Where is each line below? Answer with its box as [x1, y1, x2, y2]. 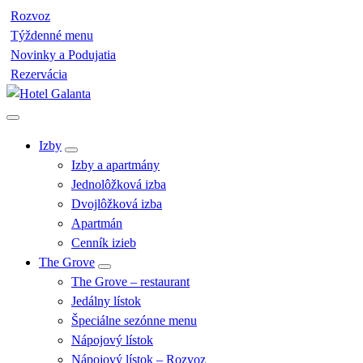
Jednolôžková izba [71, 177, 166, 191]
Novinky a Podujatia [11, 48, 116, 62]
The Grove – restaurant [71, 275, 190, 288]
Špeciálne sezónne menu [71, 314, 197, 327]
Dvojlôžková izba [71, 197, 162, 211]
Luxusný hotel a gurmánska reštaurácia [6, 119, 206, 133]
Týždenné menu [11, 28, 93, 42]
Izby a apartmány [71, 158, 160, 172]
